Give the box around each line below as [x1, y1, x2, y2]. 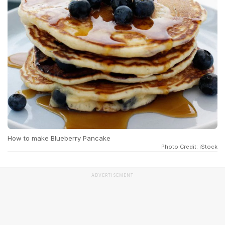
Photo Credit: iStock [161, 143, 217, 150]
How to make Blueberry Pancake [8, 134, 110, 142]
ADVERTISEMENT [91, 173, 134, 178]
